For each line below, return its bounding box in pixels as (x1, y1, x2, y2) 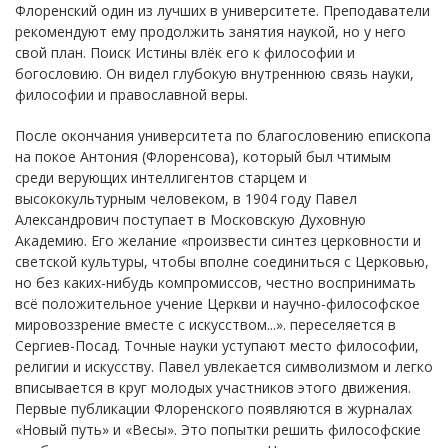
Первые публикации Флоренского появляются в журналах (15, 398, 412, 418)
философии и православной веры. (15, 84, 248, 104)
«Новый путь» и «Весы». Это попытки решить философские (15, 419, 421, 439)
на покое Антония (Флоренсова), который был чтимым (15, 146, 391, 166)
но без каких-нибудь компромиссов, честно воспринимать (15, 272, 416, 292)
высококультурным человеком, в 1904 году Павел (15, 188, 357, 208)
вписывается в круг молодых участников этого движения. (15, 377, 411, 397)
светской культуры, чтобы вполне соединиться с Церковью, (15, 251, 429, 271)
